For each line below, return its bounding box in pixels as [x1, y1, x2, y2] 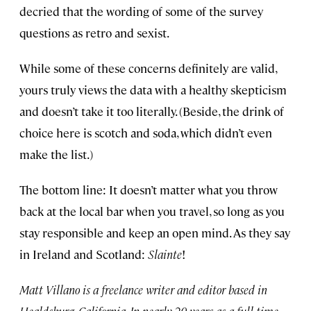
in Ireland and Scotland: [19, 246, 148, 262]
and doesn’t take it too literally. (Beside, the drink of [19, 103, 284, 119]
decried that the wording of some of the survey [19, 3, 263, 19]
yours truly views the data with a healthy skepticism [19, 81, 287, 97]
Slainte [148, 246, 182, 262]
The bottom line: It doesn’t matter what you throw [19, 181, 278, 197]
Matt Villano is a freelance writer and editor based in [19, 281, 267, 297]
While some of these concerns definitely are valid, [19, 60, 276, 76]
